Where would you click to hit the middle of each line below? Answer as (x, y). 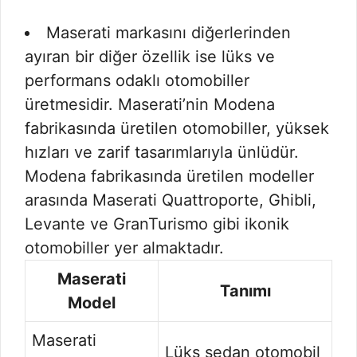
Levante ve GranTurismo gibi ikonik (157, 224)
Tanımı (245, 291)
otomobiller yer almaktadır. (124, 248)
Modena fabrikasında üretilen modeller (169, 176)
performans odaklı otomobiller (137, 80)
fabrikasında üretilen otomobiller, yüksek (177, 128)
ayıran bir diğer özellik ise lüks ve (150, 57)
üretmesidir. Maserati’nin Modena (150, 104)
